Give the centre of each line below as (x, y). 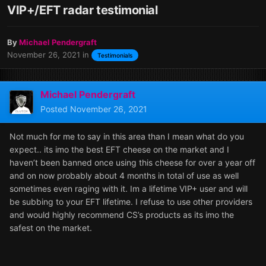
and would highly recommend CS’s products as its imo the (122, 215)
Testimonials (115, 56)
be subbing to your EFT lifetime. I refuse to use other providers (131, 202)
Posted (55, 109)
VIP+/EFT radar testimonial (83, 10)
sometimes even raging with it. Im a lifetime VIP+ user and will (129, 189)
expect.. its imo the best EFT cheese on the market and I (119, 150)
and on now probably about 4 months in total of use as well (124, 176)
